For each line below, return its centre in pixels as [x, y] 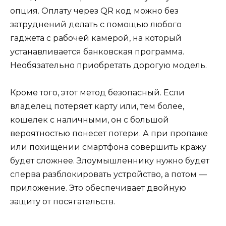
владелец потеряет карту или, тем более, [97, 106]
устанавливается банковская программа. [97, 52]
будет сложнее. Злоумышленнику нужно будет [110, 161]
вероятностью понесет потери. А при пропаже [109, 134]
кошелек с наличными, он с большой [90, 120]
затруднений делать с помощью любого [96, 25]
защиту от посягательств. [63, 202]
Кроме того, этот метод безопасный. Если [97, 93]
